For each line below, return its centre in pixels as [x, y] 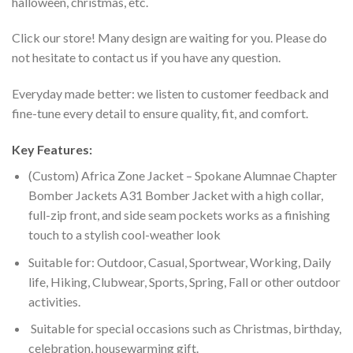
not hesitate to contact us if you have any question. [146, 58]
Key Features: [52, 150]
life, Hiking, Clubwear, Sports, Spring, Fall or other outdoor [184, 281]
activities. [54, 301]
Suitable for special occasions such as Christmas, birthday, [184, 329]
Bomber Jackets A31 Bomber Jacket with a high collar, [175, 195]
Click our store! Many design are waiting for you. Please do [169, 38]
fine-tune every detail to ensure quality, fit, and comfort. [160, 113]
